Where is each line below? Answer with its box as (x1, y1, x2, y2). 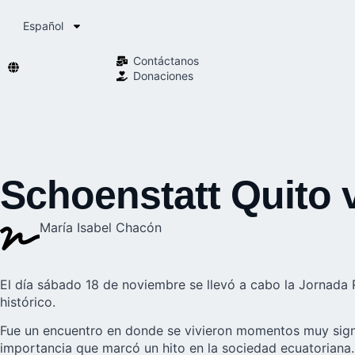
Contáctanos (132, 54, 199, 67)
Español (23, 19, 64, 32)
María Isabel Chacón (40, 219, 162, 235)
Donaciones (132, 69, 193, 82)
